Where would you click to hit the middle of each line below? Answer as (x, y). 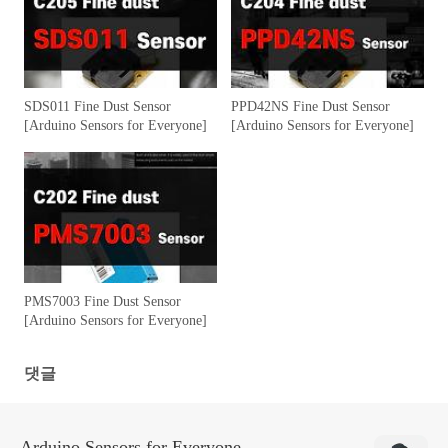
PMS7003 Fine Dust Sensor (102, 302)
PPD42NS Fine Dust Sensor (311, 107)
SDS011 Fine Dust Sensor (97, 107)
